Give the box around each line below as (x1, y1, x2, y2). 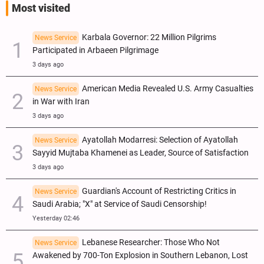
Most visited (12, 2, 70, 14)
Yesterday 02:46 (32, 214, 80, 222)
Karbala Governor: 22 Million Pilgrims (82, 32, 216, 42)
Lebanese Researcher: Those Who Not (82, 237, 220, 247)
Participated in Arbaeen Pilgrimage (32, 45, 159, 55)
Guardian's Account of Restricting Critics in (82, 186, 236, 196)
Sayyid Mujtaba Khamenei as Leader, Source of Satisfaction (32, 147, 249, 158)
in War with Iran (32, 96, 90, 107)
